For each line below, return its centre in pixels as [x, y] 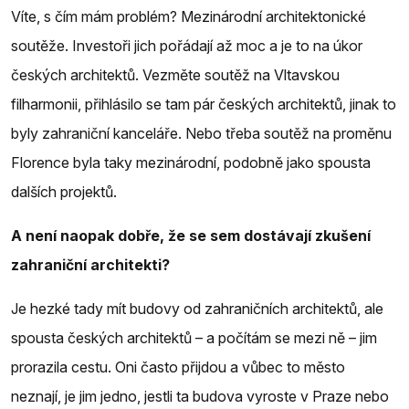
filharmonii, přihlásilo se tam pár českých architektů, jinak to [204, 104]
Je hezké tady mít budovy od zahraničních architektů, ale [197, 308]
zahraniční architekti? [90, 264]
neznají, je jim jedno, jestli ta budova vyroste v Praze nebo [200, 396]
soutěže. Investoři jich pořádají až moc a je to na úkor [187, 45]
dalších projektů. [64, 191]
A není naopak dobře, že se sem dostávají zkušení [191, 235]
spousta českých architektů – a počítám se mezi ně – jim [194, 337]
